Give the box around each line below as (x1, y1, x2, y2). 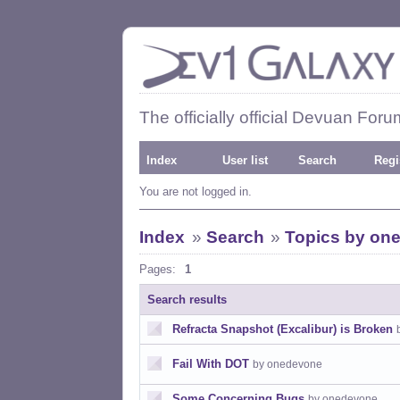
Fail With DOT (172, 357, 249, 371)
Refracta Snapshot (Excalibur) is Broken (172, 322, 393, 336)
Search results (147, 293, 227, 306)
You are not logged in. (139, 185, 252, 198)
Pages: (139, 262, 176, 276)
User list (222, 154, 268, 167)
